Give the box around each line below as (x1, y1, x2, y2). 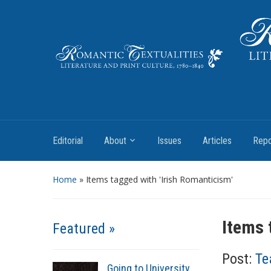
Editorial (53, 135, 83, 147)
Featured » (53, 220, 115, 238)
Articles (203, 135, 232, 147)
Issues (157, 135, 181, 147)
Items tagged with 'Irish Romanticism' (86, 174, 233, 186)
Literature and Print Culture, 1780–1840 (53, 82, 212, 95)
